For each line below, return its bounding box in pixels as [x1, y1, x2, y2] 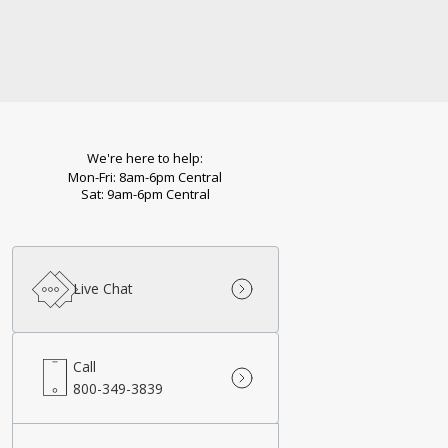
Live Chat [72, 279, 133, 299]
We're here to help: [87, 149, 204, 167]
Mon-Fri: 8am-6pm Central [68, 168, 223, 186]
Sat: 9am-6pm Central [80, 185, 210, 203]
